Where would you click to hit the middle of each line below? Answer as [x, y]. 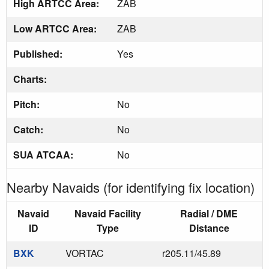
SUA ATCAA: [44, 154]
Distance [209, 228]
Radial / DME [209, 213]
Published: [39, 53]
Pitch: [28, 104]
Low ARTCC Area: [56, 28]
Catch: [29, 129]
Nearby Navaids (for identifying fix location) [131, 187]
